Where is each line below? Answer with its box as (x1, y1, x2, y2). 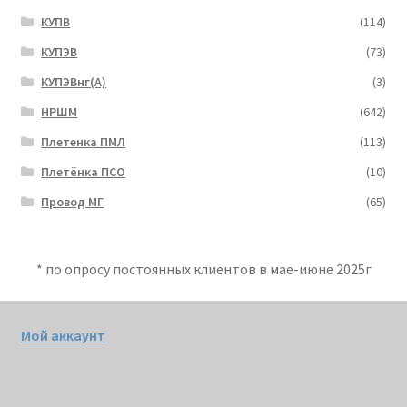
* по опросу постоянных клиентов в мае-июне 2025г (35, 259, 372, 278)
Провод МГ (41, 193, 104, 210)
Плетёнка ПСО (41, 163, 126, 180)
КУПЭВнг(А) (41, 73, 107, 90)
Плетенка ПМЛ (41, 133, 126, 150)
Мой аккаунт (20, 326, 105, 345)
